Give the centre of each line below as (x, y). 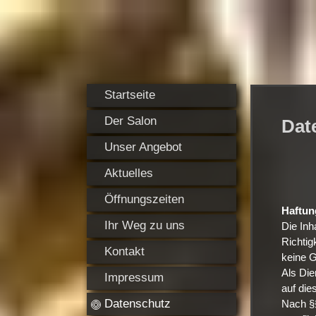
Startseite (129, 95)
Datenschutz (137, 304)
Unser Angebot (143, 147)
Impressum (134, 278)
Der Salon (130, 121)
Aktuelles (128, 173)
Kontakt (124, 251)
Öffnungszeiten (144, 199)
